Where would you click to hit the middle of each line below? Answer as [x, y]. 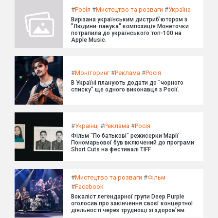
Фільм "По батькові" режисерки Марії [125, 136]
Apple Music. [89, 40]
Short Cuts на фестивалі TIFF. [111, 149]
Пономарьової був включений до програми [133, 142]
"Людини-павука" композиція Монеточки [130, 26]
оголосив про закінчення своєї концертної [132, 203]
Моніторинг [92, 73]
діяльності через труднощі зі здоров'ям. [128, 210]
